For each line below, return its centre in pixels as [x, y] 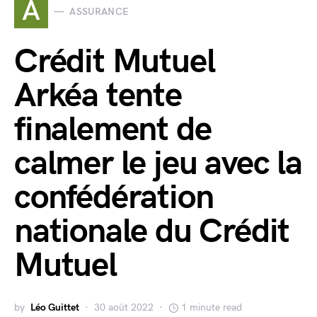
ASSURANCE [99, 11]
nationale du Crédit [152, 232]
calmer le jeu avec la [158, 164]
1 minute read [212, 307]
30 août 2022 [124, 307]
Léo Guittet [55, 307]
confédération [114, 198]
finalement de [113, 130]
